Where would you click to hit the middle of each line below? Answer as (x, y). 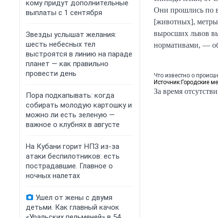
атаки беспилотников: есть (73, 156)
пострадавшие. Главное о (69, 166)
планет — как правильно (67, 64)
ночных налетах (53, 176)
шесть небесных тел (61, 44)
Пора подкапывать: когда (70, 95)
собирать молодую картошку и (79, 105)
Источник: (167, 82)
